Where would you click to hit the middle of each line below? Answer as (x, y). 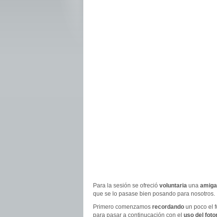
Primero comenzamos (123, 207)
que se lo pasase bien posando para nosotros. (154, 194)
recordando (168, 207)
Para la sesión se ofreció (126, 186)
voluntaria (173, 186)
